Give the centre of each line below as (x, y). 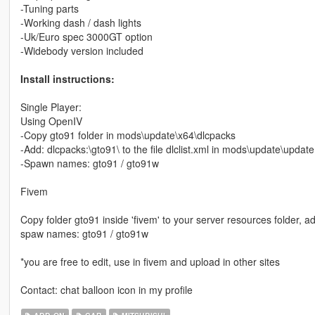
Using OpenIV (51, 121)
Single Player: (51, 107)
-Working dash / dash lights (81, 22)
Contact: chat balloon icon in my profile (106, 289)
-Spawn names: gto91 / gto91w (89, 163)
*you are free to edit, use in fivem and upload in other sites (150, 261)
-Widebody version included (82, 50)
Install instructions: (67, 78)
